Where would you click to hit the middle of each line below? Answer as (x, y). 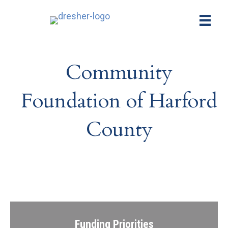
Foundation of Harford (119, 101)
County (119, 130)
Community (119, 73)
